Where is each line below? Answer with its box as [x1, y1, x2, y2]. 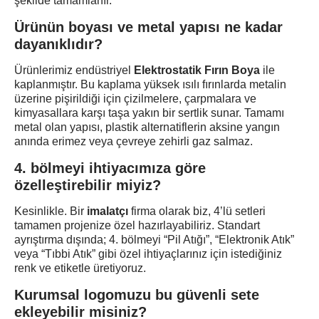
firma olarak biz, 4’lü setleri [128, 205, 266, 217]
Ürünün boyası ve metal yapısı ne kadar [14, 19, 283, 35]
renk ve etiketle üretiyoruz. [14, 262, 146, 274]
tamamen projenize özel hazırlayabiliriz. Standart [14, 219, 260, 231]
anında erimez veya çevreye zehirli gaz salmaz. [14, 135, 253, 147]
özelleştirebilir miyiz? [14, 177, 161, 193]
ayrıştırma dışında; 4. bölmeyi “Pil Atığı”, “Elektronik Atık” [14, 234, 294, 246]
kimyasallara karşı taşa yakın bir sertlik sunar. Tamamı [14, 107, 284, 119]
